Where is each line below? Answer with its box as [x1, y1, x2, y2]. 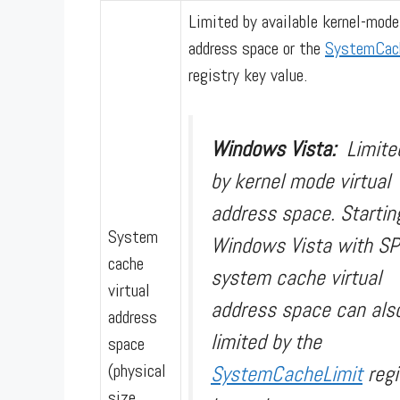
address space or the [188, 36, 325, 60]
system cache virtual [211, 262, 381, 291]
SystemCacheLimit [211, 359, 362, 387]
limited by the [211, 327, 321, 355]
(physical [108, 358, 166, 382]
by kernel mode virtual [211, 166, 390, 195]
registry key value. [188, 62, 307, 87]
